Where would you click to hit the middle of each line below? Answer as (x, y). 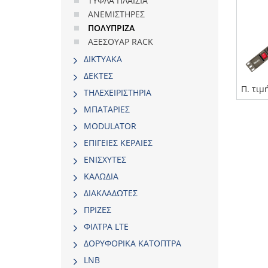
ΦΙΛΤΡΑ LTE (106, 226)
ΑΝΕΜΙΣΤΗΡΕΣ (116, 14)
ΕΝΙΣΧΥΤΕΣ (105, 159)
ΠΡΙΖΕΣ (98, 210)
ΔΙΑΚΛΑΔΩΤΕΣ (111, 193)
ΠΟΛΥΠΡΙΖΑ (111, 28)
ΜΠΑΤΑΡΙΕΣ (107, 109)
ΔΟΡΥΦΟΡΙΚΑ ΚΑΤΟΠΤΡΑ (133, 243)
